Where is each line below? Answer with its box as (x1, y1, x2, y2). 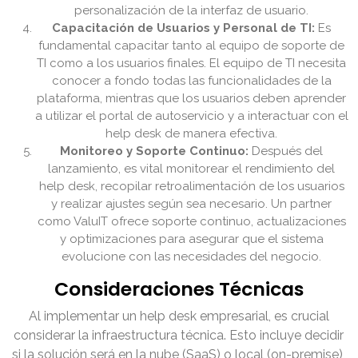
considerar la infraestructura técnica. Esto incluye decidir (14, 328, 344, 344)
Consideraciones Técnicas (54, 276, 304, 303)
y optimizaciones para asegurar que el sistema (60, 232, 324, 247)
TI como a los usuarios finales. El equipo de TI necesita (37, 56, 347, 71)
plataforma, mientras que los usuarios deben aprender (37, 91, 347, 106)
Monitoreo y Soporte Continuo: (60, 144, 249, 159)
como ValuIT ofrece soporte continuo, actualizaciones (38, 214, 346, 229)
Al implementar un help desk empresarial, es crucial (29, 308, 329, 324)
